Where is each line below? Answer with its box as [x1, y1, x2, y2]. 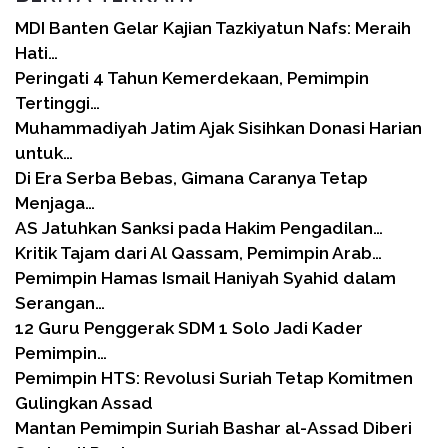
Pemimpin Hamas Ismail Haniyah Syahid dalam [15, 267, 396, 288]
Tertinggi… [15, 92, 100, 113]
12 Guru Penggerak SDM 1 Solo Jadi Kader [15, 317, 363, 338]
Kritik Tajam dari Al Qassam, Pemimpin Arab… [15, 242, 382, 263]
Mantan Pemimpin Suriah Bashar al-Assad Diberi [15, 417, 412, 438]
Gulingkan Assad [15, 392, 153, 413]
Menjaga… [15, 192, 95, 213]
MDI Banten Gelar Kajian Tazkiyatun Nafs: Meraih [15, 17, 411, 38]
